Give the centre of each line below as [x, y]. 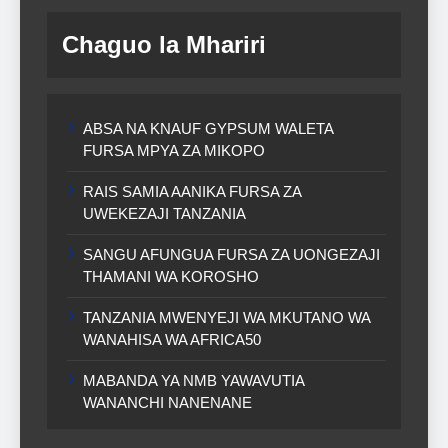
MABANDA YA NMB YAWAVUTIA [194, 380]
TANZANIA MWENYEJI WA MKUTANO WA [227, 317]
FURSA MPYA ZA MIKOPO [174, 150]
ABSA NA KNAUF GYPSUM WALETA [208, 128]
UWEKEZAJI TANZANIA [164, 213]
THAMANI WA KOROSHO [171, 276]
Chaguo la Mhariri [164, 44]
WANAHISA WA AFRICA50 [172, 339]
